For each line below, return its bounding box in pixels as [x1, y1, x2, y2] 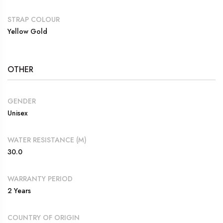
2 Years [7, 185, 31, 196]
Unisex [7, 108, 28, 118]
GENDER [7, 96, 36, 106]
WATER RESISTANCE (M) [7, 134, 87, 145]
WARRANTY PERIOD [7, 173, 73, 184]
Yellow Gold [7, 26, 47, 36]
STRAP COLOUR [7, 14, 60, 24]
